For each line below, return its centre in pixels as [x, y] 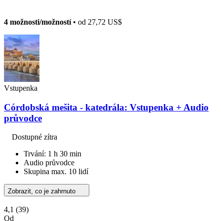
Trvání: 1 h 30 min [53, 154]
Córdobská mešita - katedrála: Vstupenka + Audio [106, 107]
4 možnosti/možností [37, 22]
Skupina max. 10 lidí [56, 172]
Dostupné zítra [35, 137]
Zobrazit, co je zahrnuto [43, 191]
